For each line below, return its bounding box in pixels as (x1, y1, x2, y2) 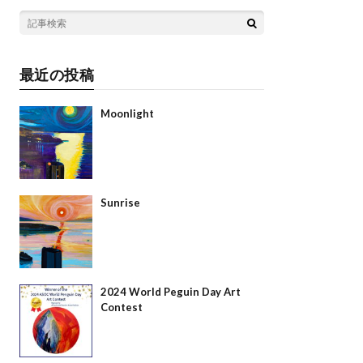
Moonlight (100, 107, 154, 121)
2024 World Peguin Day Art (100, 285, 241, 299)
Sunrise (100, 196, 140, 210)
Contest (100, 301, 143, 314)
